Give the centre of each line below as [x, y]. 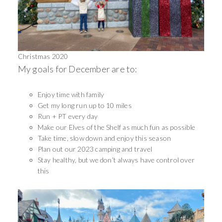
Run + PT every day [68, 116]
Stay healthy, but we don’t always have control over [116, 160]
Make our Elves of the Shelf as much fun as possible [116, 127]
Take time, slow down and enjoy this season [104, 138]
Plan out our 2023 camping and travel [95, 149]
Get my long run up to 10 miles [84, 105]
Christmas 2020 [43, 56]
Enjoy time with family [71, 94]
